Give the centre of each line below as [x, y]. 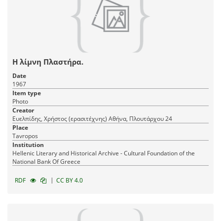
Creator [23, 110]
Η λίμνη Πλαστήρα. [48, 62]
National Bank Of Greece [46, 162]
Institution [28, 145]
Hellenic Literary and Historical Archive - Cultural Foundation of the [104, 153]
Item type [27, 93]
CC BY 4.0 [70, 181]
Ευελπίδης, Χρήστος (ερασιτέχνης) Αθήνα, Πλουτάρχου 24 [140, 119]
